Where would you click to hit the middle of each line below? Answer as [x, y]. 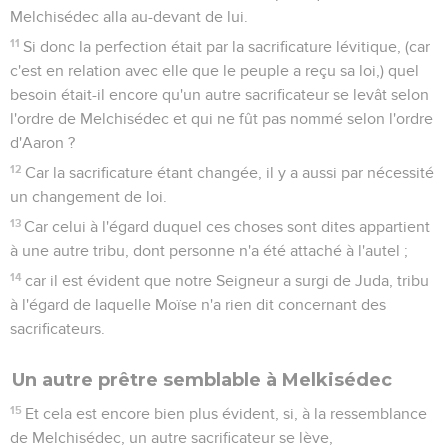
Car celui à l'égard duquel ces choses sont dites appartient [227, 226]
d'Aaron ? [42, 142]
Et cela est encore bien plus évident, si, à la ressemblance [226, 413]
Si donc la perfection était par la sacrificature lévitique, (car [227, 46]
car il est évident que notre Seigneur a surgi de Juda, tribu [227, 280]
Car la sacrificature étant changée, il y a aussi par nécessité [230, 172]
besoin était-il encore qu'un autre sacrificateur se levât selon [219, 94]
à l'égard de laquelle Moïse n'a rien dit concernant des [198, 304]
